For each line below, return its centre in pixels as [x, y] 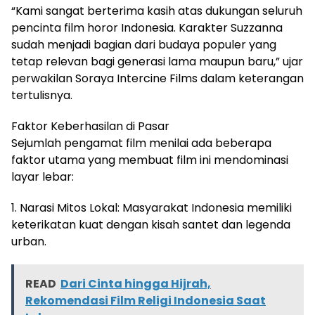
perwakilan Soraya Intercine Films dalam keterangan [157, 78]
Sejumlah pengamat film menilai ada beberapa [141, 143]
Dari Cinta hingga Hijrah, [136, 283]
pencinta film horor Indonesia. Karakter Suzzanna [147, 27]
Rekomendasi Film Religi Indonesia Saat [146, 300]
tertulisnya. [42, 95]
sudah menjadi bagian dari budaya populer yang [144, 44]
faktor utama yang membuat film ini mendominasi [150, 160]
